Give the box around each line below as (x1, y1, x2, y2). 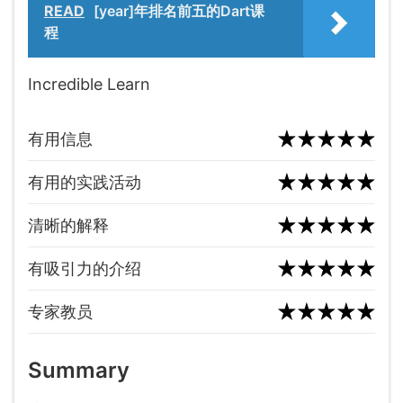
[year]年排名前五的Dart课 (94, 2, 264, 20)
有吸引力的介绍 (28, 259, 141, 278)
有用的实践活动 (28, 173, 141, 192)
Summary (28, 357, 130, 383)
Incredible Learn (28, 75, 150, 94)
